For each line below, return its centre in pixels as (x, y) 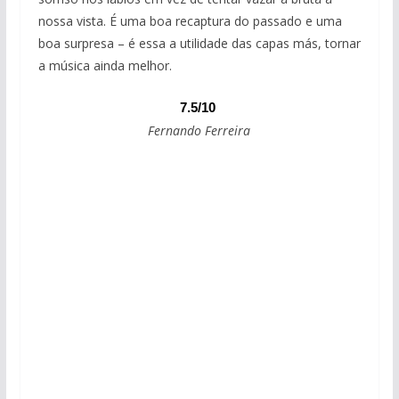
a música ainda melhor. (105, 66)
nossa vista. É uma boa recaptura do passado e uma (190, 21)
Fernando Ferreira (199, 131)
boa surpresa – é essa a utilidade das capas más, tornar (199, 44)
